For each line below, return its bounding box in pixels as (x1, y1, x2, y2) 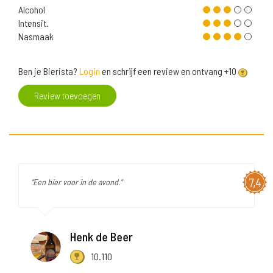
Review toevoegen (34, 90, 101, 102)
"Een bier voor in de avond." (31, 177, 122, 188)
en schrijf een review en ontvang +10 (100, 65, 238, 77)
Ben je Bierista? (18, 65, 79, 77)
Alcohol (18, 4, 45, 16)
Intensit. (18, 17, 49, 29)
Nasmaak (18, 30, 54, 43)
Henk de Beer (70, 229, 133, 244)
